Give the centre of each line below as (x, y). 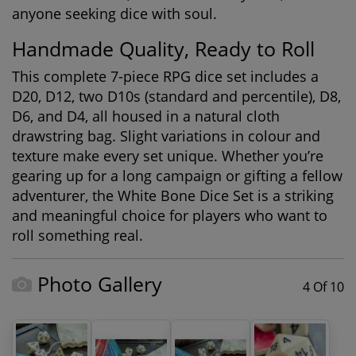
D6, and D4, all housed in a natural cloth (146, 116)
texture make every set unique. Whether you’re (168, 156)
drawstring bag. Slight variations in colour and (166, 136)
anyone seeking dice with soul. (114, 14)
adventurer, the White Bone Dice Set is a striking (173, 195)
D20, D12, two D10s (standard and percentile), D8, (176, 96)
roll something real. (77, 235)
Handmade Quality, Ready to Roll (163, 48)
